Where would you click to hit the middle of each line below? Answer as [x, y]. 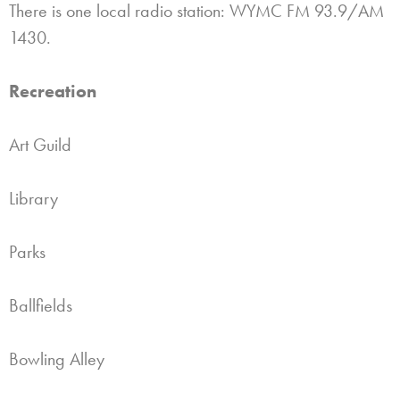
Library [33, 198]
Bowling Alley [57, 358]
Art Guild [40, 144]
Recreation [53, 91]
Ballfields [41, 305]
